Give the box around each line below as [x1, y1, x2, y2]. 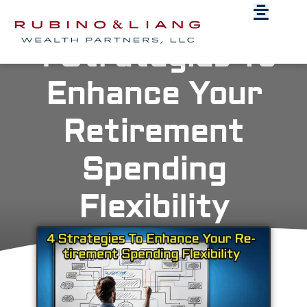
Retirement [63, 112, 244, 151]
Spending [81, 150, 226, 188]
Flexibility [78, 188, 229, 226]
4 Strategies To [32, 37, 275, 75]
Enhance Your [45, 75, 262, 113]
